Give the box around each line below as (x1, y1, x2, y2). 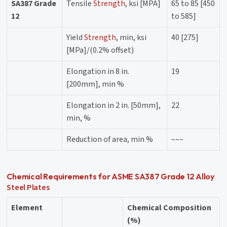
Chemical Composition (127, 202, 212, 213)
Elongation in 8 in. (66, 65, 130, 77)
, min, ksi (116, 31, 147, 43)
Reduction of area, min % (66, 133, 154, 145)
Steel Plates (7, 181, 50, 194)
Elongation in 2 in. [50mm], (66, 99, 161, 111)
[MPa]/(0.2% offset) (66, 44, 134, 56)
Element (11, 202, 43, 213)
